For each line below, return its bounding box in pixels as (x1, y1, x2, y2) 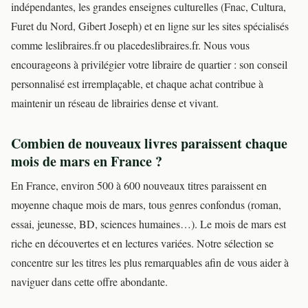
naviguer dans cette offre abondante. (11, 274, 168, 289)
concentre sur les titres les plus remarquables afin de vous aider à (11, 255, 289, 270)
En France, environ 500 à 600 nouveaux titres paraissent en (11, 178, 267, 193)
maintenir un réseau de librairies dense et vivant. (11, 96, 219, 111)
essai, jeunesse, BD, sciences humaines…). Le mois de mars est (11, 217, 286, 232)
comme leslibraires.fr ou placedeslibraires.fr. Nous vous (11, 38, 250, 53)
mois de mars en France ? (11, 151, 162, 172)
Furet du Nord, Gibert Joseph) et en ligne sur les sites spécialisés (11, 19, 289, 34)
